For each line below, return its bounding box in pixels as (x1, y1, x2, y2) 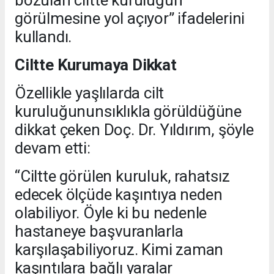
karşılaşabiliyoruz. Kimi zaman (15, 240, 224, 259)
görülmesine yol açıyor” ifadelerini (15, 9, 245, 28)
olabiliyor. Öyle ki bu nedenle (15, 204, 207, 223)
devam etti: (15, 139, 91, 158)
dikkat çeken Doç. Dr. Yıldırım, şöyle (15, 120, 254, 139)
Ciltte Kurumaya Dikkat (15, 56, 177, 75)
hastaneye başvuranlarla (15, 222, 183, 241)
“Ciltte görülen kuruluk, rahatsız (15, 167, 230, 186)
